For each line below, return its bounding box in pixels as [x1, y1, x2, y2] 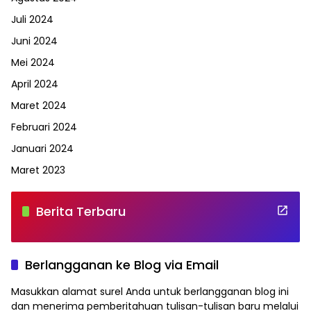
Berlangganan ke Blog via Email [25, 256, 219, 274]
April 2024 [11, 77, 58, 92]
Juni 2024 [11, 34, 58, 49]
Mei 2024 [11, 56, 55, 70]
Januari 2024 [11, 142, 74, 156]
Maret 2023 [11, 163, 65, 178]
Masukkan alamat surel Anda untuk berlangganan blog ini [11, 285, 289, 299]
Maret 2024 [11, 99, 67, 113]
